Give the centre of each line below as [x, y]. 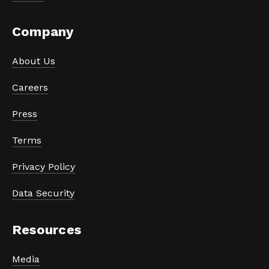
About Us [34, 61]
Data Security [43, 193]
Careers [30, 88]
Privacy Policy [44, 167]
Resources [47, 230]
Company [43, 32]
